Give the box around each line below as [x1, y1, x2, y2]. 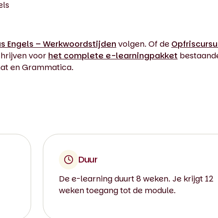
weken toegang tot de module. [58, 185, 176, 196]
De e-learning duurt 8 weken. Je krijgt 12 [58, 173, 214, 184]
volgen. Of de [116, 38, 171, 50]
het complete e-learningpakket [48, 50, 178, 61]
